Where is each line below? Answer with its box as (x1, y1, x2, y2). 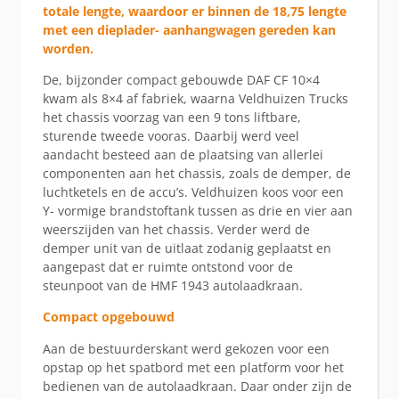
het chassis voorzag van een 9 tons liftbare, (43, 109, 301, 126)
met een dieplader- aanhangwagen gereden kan (43, 20, 336, 38)
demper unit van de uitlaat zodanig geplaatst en (43, 240, 331, 257)
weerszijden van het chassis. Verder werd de (43, 221, 310, 239)
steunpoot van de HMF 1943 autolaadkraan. (43, 277, 303, 295)
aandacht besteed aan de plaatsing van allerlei (43, 146, 323, 164)
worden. (43, 39, 94, 57)
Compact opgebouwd (43, 308, 175, 326)
